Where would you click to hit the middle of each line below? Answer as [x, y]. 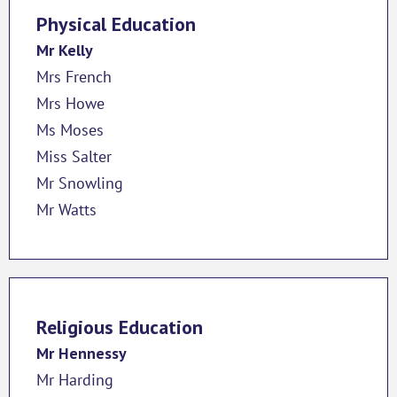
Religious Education [120, 327]
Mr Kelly [65, 50]
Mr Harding [75, 379]
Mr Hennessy [82, 353]
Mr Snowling [80, 183]
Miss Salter [74, 156]
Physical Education [116, 23]
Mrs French [74, 76]
